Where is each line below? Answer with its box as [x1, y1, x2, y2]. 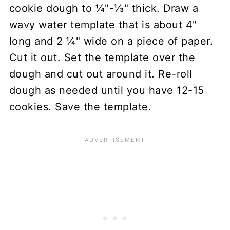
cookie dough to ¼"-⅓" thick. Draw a [9, 2, 199, 14]
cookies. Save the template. [9, 100, 152, 113]
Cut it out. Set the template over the [9, 51, 196, 64]
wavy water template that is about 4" [9, 18, 197, 31]
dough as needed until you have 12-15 [9, 84, 204, 97]
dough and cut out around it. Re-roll [9, 67, 193, 80]
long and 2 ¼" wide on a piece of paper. [9, 34, 214, 47]
